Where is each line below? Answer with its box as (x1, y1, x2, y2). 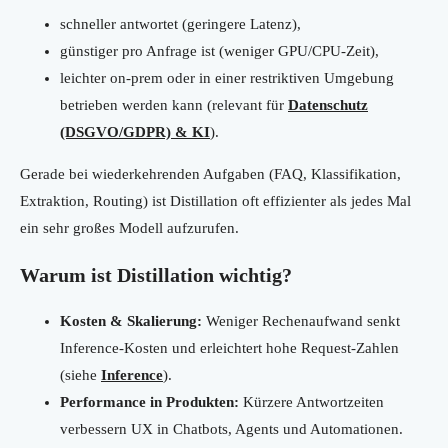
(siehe (60, 367, 101, 384)
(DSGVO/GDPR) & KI (60, 124, 210, 141)
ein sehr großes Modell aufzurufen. (20, 220, 239, 237)
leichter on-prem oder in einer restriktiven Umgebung (60, 70, 394, 87)
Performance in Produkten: (60, 394, 239, 411)
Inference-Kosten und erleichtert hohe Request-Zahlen (60, 340, 399, 357)
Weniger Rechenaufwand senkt (202, 313, 400, 330)
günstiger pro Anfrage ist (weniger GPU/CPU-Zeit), (60, 43, 379, 60)
